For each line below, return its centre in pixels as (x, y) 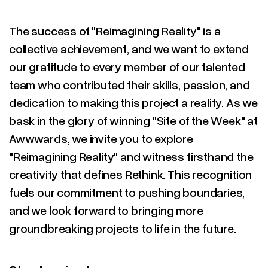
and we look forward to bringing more (106, 210)
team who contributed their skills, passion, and (130, 84)
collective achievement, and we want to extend (129, 48)
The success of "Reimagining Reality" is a (115, 31)
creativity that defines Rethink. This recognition (131, 174)
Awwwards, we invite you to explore (101, 138)
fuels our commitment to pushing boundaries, (127, 192)
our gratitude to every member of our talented (127, 66)
